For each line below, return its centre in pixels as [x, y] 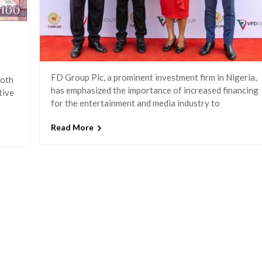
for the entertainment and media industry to [135, 103]
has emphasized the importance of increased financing [154, 90]
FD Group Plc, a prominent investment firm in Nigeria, [154, 77]
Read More [72, 127]
